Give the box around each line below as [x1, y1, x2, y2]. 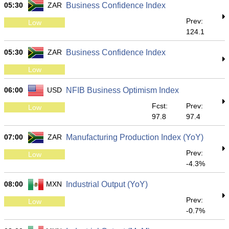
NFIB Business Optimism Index [66, 86, 179, 95]
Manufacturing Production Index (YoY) [66, 133, 203, 142]
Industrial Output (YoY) [66, 180, 148, 189]
